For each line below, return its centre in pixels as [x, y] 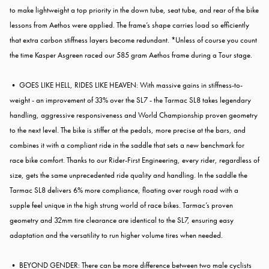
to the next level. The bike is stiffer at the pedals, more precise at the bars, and [128, 130]
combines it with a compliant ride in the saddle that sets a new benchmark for [127, 145]
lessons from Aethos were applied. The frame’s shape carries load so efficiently [129, 25]
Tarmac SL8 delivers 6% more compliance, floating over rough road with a [124, 190]
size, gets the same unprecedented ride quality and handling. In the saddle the [128, 175]
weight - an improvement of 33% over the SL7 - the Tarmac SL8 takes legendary [130, 100]
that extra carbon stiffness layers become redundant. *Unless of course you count [133, 40]
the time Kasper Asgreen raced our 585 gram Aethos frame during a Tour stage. [131, 55]
